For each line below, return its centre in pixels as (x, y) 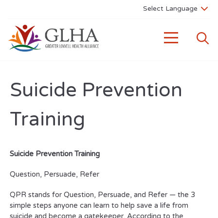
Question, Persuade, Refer (55, 174)
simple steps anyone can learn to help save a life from (99, 205)
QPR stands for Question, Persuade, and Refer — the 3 (102, 195)
